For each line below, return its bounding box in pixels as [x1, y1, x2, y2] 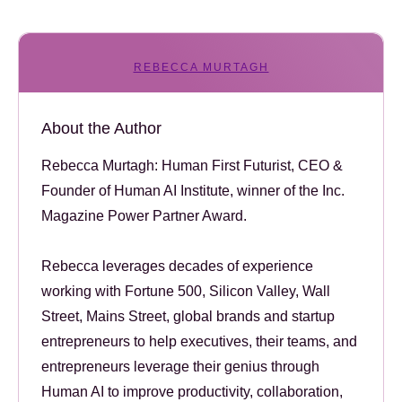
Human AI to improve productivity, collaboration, [41, 383, 343, 399]
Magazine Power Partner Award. [41, 207, 247, 223]
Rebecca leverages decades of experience [41, 258, 313, 274]
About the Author [41, 118, 162, 137]
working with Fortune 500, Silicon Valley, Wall [41, 283, 330, 299]
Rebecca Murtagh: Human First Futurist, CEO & [41, 157, 343, 173]
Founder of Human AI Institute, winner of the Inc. [41, 182, 345, 198]
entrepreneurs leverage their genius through [41, 358, 319, 374]
